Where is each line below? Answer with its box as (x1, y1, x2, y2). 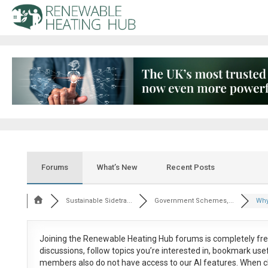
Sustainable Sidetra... (66, 197, 133, 205)
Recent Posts (166, 163, 215, 172)
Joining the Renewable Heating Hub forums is (39, 234, 213, 244)
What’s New (96, 163, 138, 172)
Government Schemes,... (154, 197, 234, 205)
